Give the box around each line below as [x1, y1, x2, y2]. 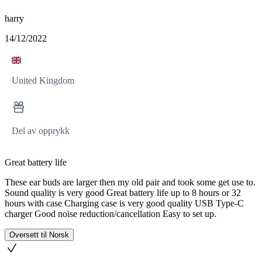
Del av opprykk [12, 126, 70, 136]
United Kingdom [12, 75, 74, 85]
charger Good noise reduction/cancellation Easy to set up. [5, 209, 216, 219]
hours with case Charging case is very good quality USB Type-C [5, 198, 244, 208]
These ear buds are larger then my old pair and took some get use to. [5, 177, 256, 187]
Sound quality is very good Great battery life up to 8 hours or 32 [5, 188, 241, 198]
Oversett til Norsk [9, 230, 69, 239]
